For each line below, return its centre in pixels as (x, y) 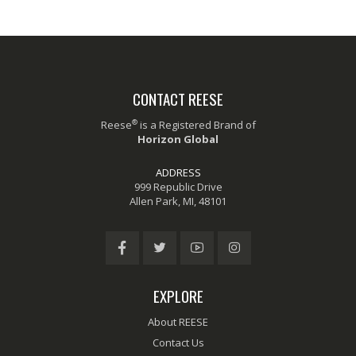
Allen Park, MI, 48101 (178, 201)
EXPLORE (178, 295)
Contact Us (178, 342)
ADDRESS (178, 172)
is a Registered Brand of (196, 124)
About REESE (178, 321)
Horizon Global (178, 139)
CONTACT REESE (178, 98)
